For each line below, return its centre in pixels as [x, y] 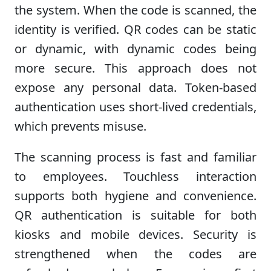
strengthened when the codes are [135, 253]
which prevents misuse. [80, 126]
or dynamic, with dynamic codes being [135, 48]
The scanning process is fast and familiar [135, 157]
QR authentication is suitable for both [135, 215]
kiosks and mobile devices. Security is [135, 234]
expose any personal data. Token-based [135, 87]
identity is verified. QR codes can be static [135, 29]
